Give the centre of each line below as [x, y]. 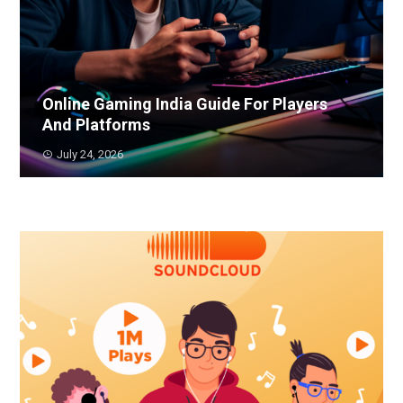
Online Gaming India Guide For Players [185, 104]
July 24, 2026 [90, 155]
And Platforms [97, 125]
